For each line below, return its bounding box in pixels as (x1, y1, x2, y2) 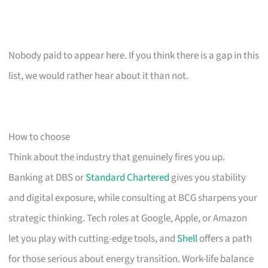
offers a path (197, 231, 252, 246)
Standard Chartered (86, 170, 170, 185)
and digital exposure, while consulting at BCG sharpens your (8, 190, 258, 205)
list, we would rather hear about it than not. (8, 68, 189, 83)
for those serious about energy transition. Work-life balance (8, 251, 254, 266)
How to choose (8, 129, 71, 144)
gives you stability (169, 170, 246, 185)
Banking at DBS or (8, 170, 86, 185)
